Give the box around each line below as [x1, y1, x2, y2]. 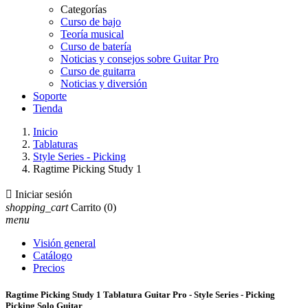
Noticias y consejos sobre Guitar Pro [60, 53, 219, 65]
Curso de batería [60, 41, 131, 52]
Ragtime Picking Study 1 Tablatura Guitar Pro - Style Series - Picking [5, 289, 275, 300]
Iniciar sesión [15, 188, 72, 200]
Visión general [33, 237, 96, 249]
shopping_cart [5, 201, 68, 213]
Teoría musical [60, 28, 124, 40]
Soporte [33, 90, 67, 102]
